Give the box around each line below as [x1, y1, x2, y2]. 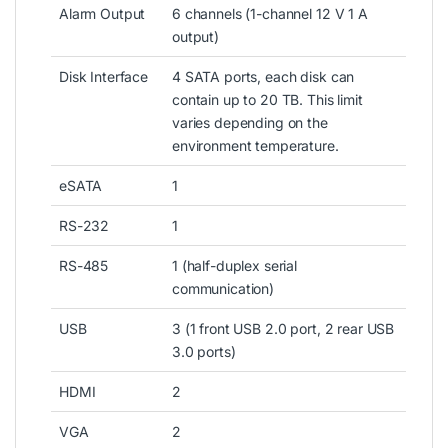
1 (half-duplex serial [172, 256, 298, 274]
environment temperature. [172, 136, 339, 154]
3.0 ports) [172, 342, 236, 360]
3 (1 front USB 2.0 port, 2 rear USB [172, 319, 395, 337]
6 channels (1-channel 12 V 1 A [172, 4, 368, 22]
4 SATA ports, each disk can [172, 67, 355, 85]
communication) [172, 279, 275, 297]
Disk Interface [59, 67, 149, 85]
